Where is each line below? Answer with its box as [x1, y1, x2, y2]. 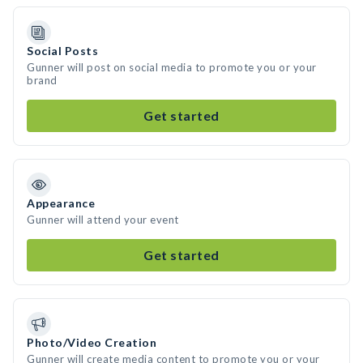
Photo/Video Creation [27, 335, 156, 349]
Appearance [27, 196, 95, 210]
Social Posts [27, 44, 98, 58]
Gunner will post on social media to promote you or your [27, 61, 317, 74]
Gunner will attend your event [27, 213, 179, 226]
